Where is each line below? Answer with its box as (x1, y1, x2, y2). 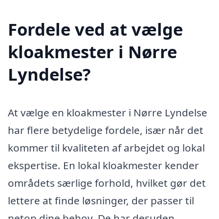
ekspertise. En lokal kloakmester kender (8, 158, 199, 173)
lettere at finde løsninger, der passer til (8, 194, 194, 208)
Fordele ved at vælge (8, 18, 183, 41)
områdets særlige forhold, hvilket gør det (8, 176, 206, 190)
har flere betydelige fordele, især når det (8, 123, 203, 137)
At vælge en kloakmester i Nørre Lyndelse (8, 106, 207, 120)
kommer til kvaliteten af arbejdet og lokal (8, 141, 205, 155)
